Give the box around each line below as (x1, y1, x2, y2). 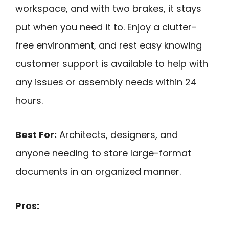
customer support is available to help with (15, 57, 208, 71)
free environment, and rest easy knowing (15, 39, 202, 52)
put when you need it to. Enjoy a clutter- (15, 20, 197, 34)
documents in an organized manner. (15, 165, 181, 178)
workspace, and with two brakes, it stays (15, 2, 201, 15)
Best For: (15, 128, 57, 141)
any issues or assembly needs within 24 (15, 76, 197, 89)
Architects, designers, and (57, 128, 178, 141)
